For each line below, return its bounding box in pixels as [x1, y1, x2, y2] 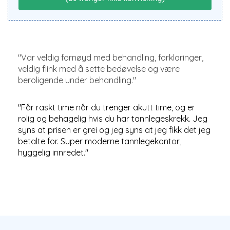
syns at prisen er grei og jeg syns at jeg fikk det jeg [18, 125, 210, 135]
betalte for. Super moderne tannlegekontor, [18, 136, 181, 146]
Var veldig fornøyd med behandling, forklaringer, [21, 52, 203, 63]
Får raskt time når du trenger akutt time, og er [21, 102, 195, 112]
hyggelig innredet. [18, 147, 85, 158]
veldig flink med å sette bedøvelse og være [18, 64, 180, 74]
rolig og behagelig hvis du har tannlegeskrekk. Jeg [18, 113, 207, 124]
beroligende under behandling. [18, 75, 133, 85]
